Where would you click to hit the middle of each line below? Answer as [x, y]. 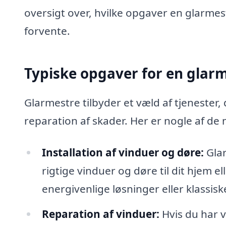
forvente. [47, 31]
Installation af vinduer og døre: [123, 153]
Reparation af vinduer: [100, 214]
